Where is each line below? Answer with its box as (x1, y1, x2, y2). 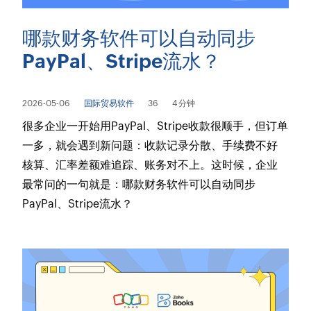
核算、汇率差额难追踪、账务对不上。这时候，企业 (22, 158, 278, 172)
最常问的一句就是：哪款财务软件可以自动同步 (22, 178, 256, 192)
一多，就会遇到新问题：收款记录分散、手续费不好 (22, 139, 278, 153)
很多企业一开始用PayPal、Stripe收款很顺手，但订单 (22, 119, 289, 133)
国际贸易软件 (84, 99, 135, 109)
